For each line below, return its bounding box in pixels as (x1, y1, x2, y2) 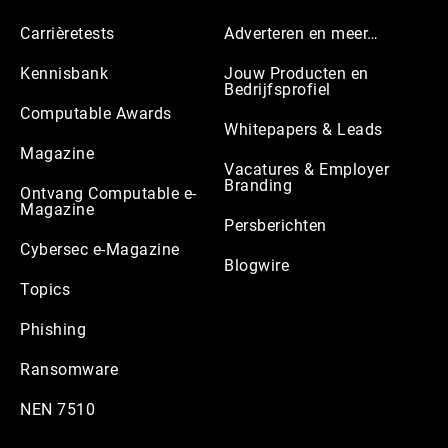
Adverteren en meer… (224, 23, 379, 43)
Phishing (20, 319, 86, 339)
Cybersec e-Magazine (20, 239, 180, 259)
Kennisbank (20, 63, 108, 83)
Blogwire (224, 255, 289, 275)
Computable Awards (20, 103, 172, 123)
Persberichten (224, 215, 327, 235)
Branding (224, 175, 292, 195)
